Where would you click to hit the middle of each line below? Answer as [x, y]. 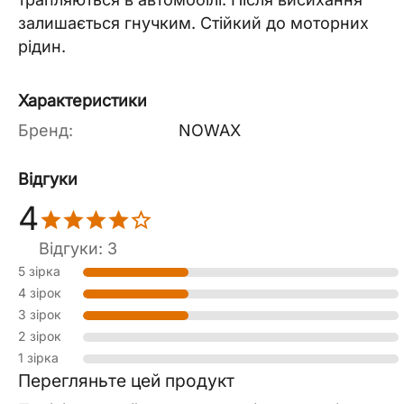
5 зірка [39, 271]
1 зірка [38, 358]
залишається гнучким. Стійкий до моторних [193, 23]
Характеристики [83, 101]
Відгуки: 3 [78, 249]
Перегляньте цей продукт [126, 381]
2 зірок [40, 336]
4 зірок [40, 293]
